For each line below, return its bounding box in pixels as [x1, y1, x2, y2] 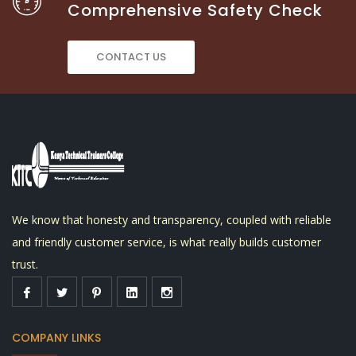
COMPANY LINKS [12, 330, 101, 346]
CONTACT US [96, 49, 166, 64]
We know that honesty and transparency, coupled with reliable [12, 212, 331, 227]
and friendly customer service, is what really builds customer [12, 234, 321, 250]
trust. [12, 257, 38, 272]
